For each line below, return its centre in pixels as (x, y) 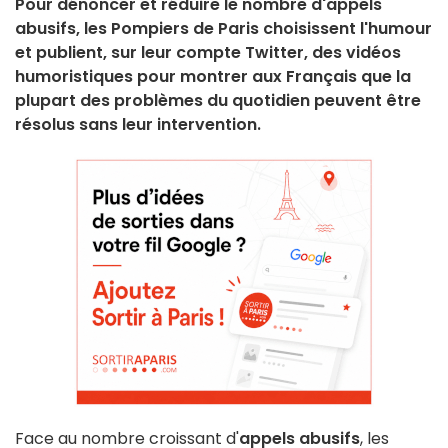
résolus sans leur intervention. (138, 125)
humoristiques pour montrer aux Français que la (213, 77)
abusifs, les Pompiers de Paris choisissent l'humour (223, 29)
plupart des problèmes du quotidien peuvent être (218, 101)
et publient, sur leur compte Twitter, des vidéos (208, 53)
